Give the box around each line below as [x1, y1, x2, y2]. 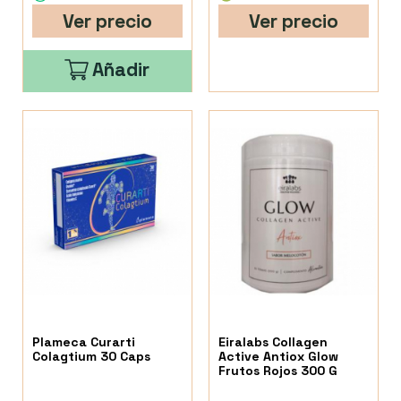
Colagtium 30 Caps [32, 348, 150, 365]
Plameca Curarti [32, 334, 135, 351]
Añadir [92, 56, 150, 81]
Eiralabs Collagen [218, 334, 328, 351]
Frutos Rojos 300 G [218, 363, 338, 380]
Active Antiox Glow [218, 348, 339, 365]
